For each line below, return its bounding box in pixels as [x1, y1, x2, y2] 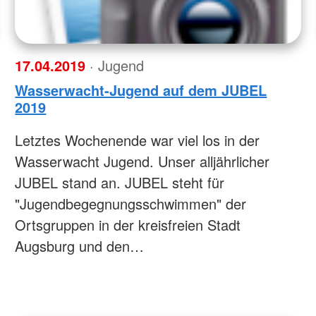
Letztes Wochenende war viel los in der [15, 129, 260, 150]
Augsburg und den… [15, 235, 145, 256]
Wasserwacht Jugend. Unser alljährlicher [15, 150, 270, 171]
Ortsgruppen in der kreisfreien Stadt [15, 214, 241, 235]
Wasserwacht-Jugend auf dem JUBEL [15, 79, 267, 100]
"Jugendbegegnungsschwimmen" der [15, 193, 247, 214]
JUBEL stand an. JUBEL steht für [15, 171, 225, 193]
